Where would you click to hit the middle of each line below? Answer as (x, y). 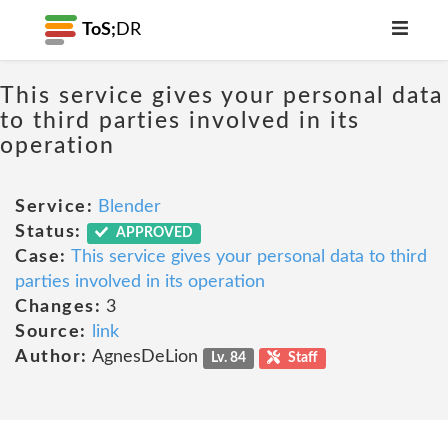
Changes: (58, 307)
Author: (51, 357)
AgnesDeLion (145, 357)
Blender (129, 207)
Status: (48, 232)
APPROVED (153, 233)
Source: (51, 332)
